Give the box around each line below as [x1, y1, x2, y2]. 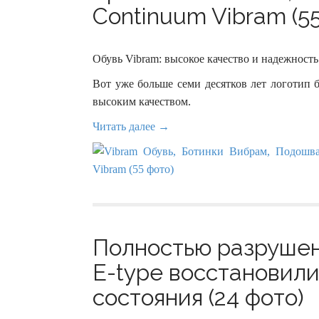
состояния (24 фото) [93, 284, 304, 310]
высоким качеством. [93, 95, 191, 108]
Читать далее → [93, 120, 169, 132]
